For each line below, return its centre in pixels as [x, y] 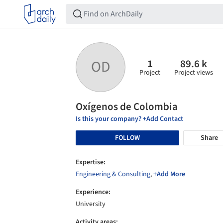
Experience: [93, 192]
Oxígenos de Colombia [127, 107]
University [91, 204]
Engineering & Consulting [113, 174]
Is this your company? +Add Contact [129, 119]
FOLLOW [127, 138]
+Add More [169, 174]
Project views [194, 72]
